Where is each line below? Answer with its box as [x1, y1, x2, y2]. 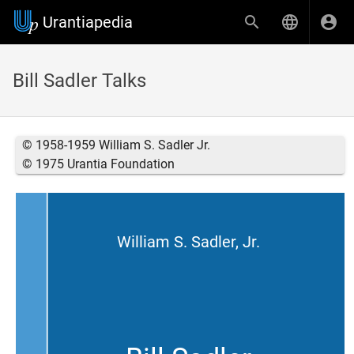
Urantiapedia [43, 13, 133, 32]
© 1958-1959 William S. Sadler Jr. [22, 137, 210, 153]
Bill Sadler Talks [13, 70, 146, 92]
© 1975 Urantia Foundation [22, 156, 175, 171]
